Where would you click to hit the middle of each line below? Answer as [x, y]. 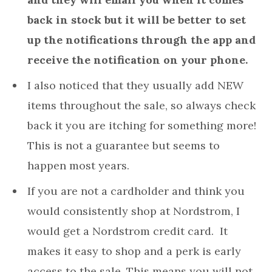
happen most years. [78, 166]
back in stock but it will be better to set [137, 20]
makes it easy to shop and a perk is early [134, 251]
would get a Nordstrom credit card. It [127, 231]
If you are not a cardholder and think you [136, 191]
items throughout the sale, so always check [141, 106]
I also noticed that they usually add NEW [135, 86]
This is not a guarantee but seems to [124, 146]
